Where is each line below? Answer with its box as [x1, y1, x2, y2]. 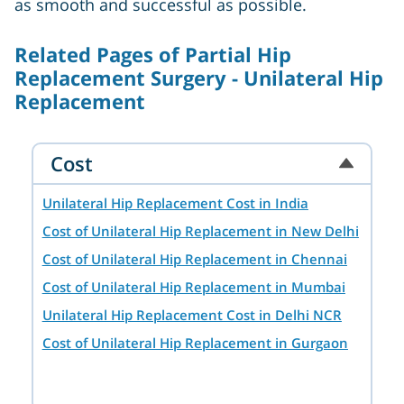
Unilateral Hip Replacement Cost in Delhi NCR [41, 306, 342, 325]
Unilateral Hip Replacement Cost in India [41, 194, 308, 213]
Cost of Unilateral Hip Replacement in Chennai [41, 250, 347, 269]
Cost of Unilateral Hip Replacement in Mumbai [41, 278, 345, 297]
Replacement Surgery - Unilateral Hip [14, 64, 383, 92]
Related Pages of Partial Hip [14, 41, 291, 69]
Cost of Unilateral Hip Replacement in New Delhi [41, 222, 359, 241]
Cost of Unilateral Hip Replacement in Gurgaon [41, 334, 348, 353]
